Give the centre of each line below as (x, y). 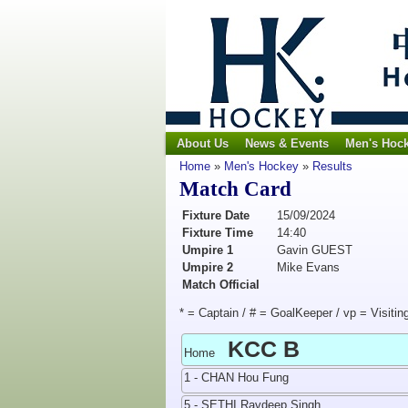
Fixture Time (218, 233)
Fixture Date (216, 215)
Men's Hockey (261, 166)
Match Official (221, 285)
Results (332, 166)
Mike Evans (308, 267)
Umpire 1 (208, 250)
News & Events (287, 143)
